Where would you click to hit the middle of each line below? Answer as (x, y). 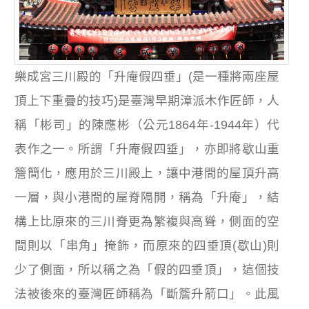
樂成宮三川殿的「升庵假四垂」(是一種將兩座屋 (147, 77)
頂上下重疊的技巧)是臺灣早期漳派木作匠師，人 (147, 101)
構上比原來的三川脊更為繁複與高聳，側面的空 (147, 222)
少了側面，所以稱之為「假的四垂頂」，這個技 (147, 270)
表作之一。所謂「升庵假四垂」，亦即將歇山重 (147, 149)
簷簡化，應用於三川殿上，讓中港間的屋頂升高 (147, 173)
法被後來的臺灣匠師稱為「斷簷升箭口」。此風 (147, 294)
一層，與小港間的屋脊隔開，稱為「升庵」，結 (147, 198)
